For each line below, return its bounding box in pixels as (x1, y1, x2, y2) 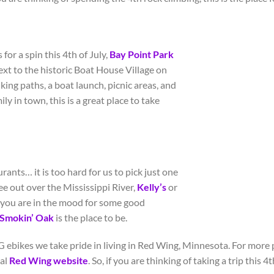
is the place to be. (54, 211, 127, 223)
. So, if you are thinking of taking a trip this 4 (88, 254, 268, 267)
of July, (77, 48, 109, 60)
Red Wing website (9, 254, 88, 267)
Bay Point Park (109, 48, 174, 60)
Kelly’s (137, 180, 166, 193)
